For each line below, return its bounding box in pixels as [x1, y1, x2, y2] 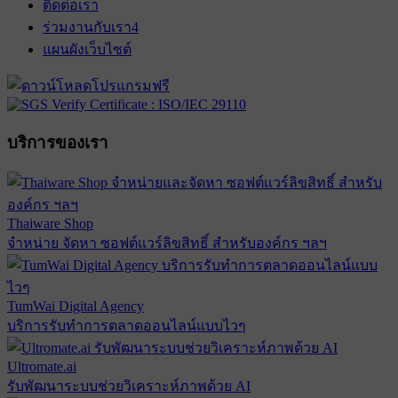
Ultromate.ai [7, 359, 76, 375]
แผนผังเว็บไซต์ [43, 41, 131, 57]
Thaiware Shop [7, 216, 93, 232]
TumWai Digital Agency [7, 298, 144, 314]
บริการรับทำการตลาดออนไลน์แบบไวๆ [7, 318, 246, 334]
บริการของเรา [7, 132, 108, 152]
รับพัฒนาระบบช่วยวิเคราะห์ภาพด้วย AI [7, 378, 251, 394]
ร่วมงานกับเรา [43, 19, 131, 35]
